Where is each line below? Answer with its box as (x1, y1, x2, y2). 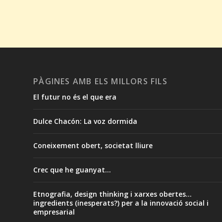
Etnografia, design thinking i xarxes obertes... (33, 189, 192, 199)
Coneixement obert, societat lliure (33, 141, 153, 151)
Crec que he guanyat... (33, 165, 111, 175)
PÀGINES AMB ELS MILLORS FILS (33, 76, 167, 87)
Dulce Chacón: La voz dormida (33, 116, 138, 126)
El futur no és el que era (33, 92, 117, 102)
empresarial (33, 207, 75, 217)
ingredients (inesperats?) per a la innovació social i (33, 198, 209, 208)
